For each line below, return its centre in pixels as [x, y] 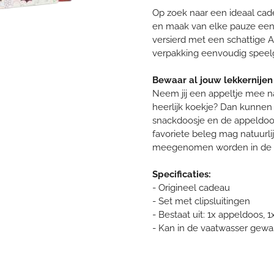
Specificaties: [182, 175]
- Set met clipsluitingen [201, 202]
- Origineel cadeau [191, 188]
